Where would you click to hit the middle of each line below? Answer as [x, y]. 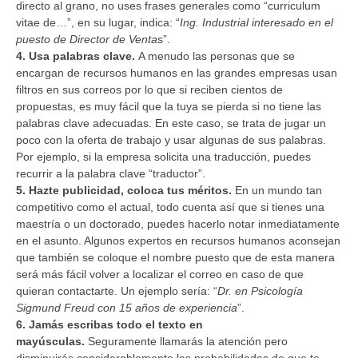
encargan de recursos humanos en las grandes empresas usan [177, 72]
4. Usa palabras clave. [76, 56]
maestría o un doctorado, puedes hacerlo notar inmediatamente [178, 223]
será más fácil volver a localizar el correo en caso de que [160, 274]
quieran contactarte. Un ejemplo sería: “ [117, 290]
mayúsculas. [50, 341]
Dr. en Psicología [260, 290]
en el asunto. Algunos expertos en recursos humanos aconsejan [178, 240]
